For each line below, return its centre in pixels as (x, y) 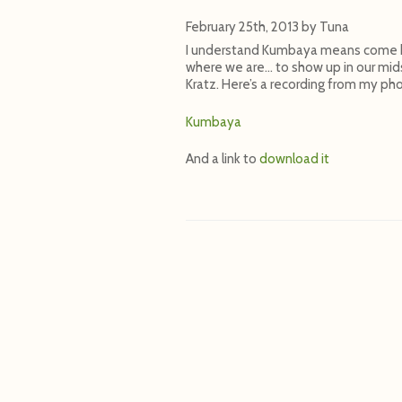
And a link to (223, 159)
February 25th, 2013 (242, 26)
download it (294, 159)
